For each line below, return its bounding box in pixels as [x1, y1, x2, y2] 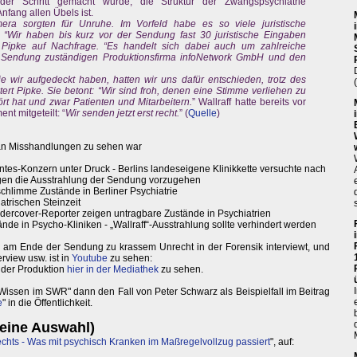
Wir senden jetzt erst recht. [65, 108, 179, 120]
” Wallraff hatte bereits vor [192, 96, 307, 108]
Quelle [188, 108, 217, 120]
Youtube [72, 253, 108, 265]
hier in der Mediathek [67, 264, 159, 276]
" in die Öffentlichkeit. [2, 297, 92, 309]
